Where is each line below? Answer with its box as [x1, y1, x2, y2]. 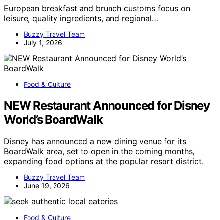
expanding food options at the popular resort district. [4, 156, 204, 166]
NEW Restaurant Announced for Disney [4, 98, 210, 112]
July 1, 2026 [24, 38, 62, 47]
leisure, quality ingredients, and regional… [4, 13, 158, 23]
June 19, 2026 [24, 181, 70, 190]
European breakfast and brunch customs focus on [4, 3, 190, 13]
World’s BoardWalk [4, 112, 103, 127]
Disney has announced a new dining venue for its [4, 136, 186, 146]
